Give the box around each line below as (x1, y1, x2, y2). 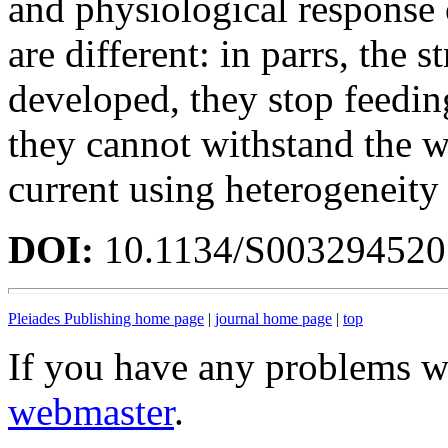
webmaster (8, 390, 174, 434)
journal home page (215, 310, 332, 328)
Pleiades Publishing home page (8, 310, 204, 328)
